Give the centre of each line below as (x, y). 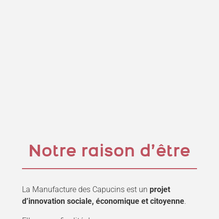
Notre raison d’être (109, 152)
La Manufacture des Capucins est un (86, 189)
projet (160, 189)
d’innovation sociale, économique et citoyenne (103, 201)
